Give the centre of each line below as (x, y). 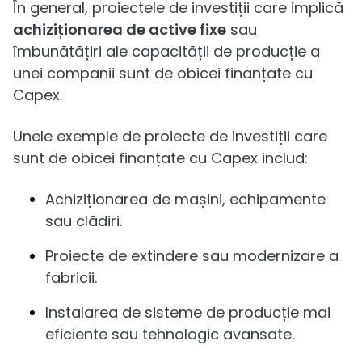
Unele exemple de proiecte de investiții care (170, 136)
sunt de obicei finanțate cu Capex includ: (160, 158)
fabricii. (71, 277)
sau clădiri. (84, 221)
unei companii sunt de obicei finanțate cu (163, 73)
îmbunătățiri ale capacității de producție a (166, 51)
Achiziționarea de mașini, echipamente (185, 199)
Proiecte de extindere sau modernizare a (192, 255)
